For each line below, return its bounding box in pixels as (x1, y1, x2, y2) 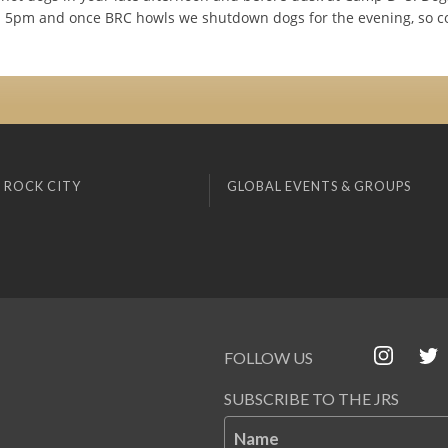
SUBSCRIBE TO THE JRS (224, 389, 399, 409)
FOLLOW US (224, 348, 313, 368)
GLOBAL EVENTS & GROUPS (226, 178, 411, 195)
